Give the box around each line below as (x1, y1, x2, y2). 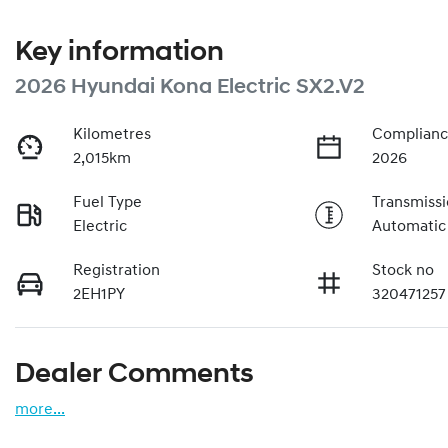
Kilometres (73, 126, 152, 143)
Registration (73, 262, 161, 279)
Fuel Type (73, 194, 143, 211)
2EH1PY (73, 286, 126, 303)
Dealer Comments (15, 360, 254, 389)
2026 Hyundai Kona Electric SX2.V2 (15, 76, 365, 98)
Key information (15, 38, 224, 67)
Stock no (372, 262, 435, 279)
